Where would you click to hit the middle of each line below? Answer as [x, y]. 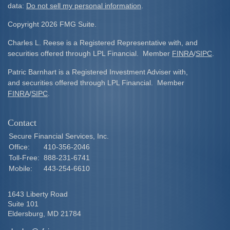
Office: [20, 147]
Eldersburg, [26, 214]
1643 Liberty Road [38, 194]
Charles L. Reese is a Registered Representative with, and [103, 43]
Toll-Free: [25, 158]
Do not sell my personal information [84, 6]
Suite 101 [23, 204]
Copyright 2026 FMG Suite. [52, 24]
